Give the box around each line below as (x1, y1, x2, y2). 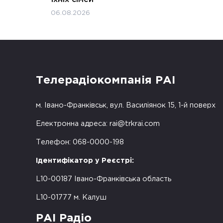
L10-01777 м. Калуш (36, 194, 107, 201)
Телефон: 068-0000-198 (36, 138, 124, 145)
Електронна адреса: (36, 120, 110, 127)
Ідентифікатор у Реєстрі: (36, 157, 134, 164)
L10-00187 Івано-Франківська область (36, 175, 171, 182)
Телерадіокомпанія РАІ (36, 76, 175, 86)
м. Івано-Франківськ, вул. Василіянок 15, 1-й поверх (36, 102, 216, 109)
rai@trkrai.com (110, 120, 160, 127)
